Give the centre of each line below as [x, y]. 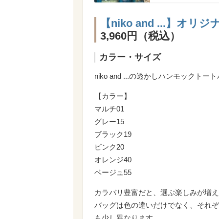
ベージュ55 [113, 172]
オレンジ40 [113, 159]
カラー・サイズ [130, 57]
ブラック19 [113, 134]
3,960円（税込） [140, 36]
